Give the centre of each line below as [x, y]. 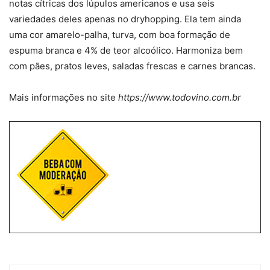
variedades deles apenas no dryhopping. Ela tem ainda [125, 19]
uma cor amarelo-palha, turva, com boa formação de [120, 35]
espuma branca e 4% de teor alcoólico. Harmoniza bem [126, 51]
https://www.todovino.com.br [180, 98]
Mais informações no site [64, 98]
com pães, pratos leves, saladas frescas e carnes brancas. [132, 66]
